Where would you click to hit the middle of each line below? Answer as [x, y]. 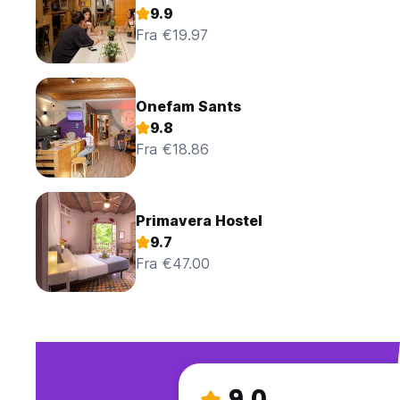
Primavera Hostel [199, 221]
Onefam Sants [188, 107]
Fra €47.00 [173, 264]
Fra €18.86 [172, 150]
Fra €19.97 [172, 35]
